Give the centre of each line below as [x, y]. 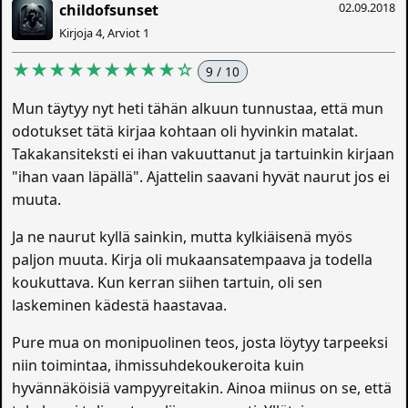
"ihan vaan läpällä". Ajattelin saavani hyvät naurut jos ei [201, 177]
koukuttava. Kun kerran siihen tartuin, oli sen [168, 283]
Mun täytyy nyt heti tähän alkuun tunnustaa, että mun [198, 109]
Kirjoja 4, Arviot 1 [105, 33]
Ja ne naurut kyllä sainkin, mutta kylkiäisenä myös [183, 237]
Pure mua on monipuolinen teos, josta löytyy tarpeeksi [200, 343]
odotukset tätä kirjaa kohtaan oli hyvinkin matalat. [185, 132]
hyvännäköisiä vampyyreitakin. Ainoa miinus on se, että [202, 388]
